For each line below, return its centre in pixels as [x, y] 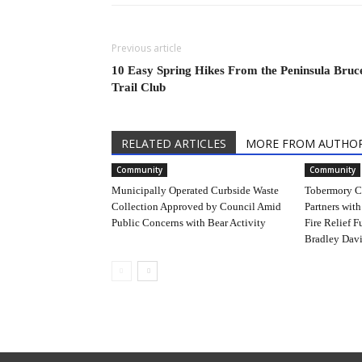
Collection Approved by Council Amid [196, 207]
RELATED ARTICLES [174, 144]
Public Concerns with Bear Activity [190, 223]
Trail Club [139, 88]
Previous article [147, 48]
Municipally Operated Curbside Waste [195, 191]
